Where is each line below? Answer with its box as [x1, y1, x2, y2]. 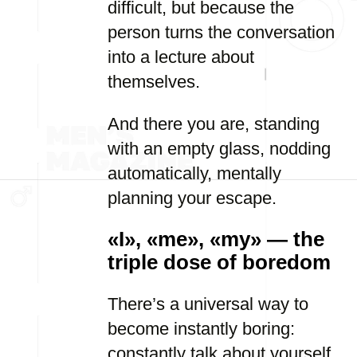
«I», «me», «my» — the [108, 228, 324, 250]
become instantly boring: [108, 319, 295, 339]
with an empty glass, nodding [108, 139, 331, 159]
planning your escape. [108, 188, 277, 208]
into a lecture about [108, 47, 254, 67]
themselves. [108, 72, 200, 92]
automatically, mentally [108, 163, 281, 183]
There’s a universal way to [108, 294, 308, 314]
